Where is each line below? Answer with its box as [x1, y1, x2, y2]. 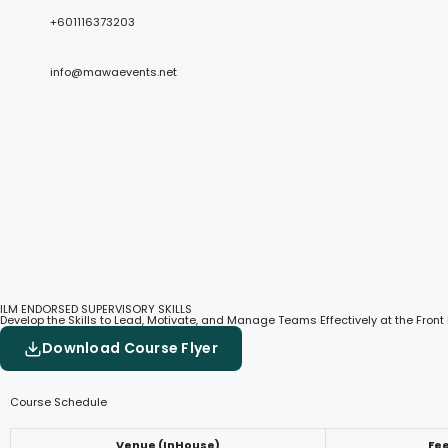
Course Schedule [10, 394, 107, 410]
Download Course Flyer [42, 338, 218, 358]
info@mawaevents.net [50, 64, 177, 80]
